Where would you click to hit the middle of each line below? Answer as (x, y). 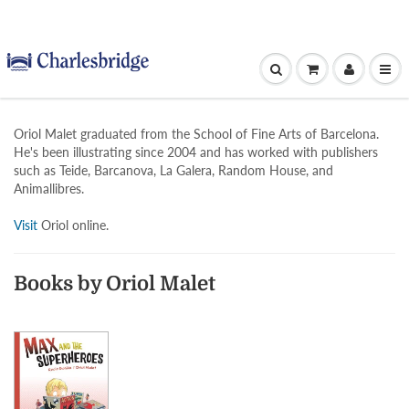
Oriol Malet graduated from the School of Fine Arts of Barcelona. (196, 134)
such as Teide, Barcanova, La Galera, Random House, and (173, 170)
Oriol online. (73, 225)
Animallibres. (49, 189)
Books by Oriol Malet (115, 283)
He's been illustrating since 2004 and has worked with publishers (196, 152)
